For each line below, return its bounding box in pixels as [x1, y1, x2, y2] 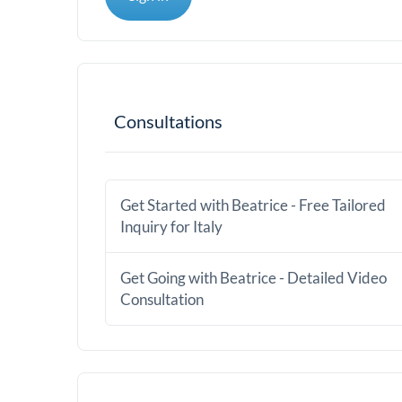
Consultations [114, 110, 223, 132]
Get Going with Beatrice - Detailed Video [120, 268, 387, 287]
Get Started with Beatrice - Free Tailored [120, 196, 386, 214]
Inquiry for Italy [120, 217, 223, 236]
